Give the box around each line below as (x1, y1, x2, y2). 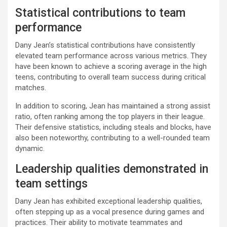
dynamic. (15, 144, 45, 154)
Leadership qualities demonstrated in (15, 162, 208, 176)
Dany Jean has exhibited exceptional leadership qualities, (15, 197, 202, 206)
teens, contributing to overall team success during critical (15, 72, 206, 82)
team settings (15, 177, 88, 191)
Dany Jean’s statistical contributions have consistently (15, 41, 195, 50)
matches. (15, 83, 46, 93)
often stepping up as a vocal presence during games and (15, 207, 204, 217)
